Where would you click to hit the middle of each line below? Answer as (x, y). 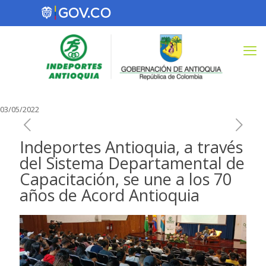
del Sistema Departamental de (132, 163)
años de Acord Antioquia (110, 195)
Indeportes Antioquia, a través (131, 147)
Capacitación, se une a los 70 (126, 179)
